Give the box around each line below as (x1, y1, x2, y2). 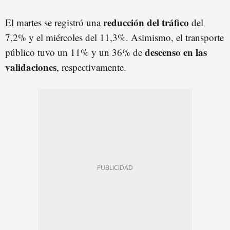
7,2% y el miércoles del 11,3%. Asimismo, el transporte (5, 31, 224, 44)
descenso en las (145, 45, 207, 60)
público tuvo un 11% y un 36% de (5, 46, 145, 59)
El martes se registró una (5, 16, 101, 29)
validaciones (5, 60, 56, 74)
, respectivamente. (56, 61, 126, 74)
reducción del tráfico (101, 15, 189, 30)
